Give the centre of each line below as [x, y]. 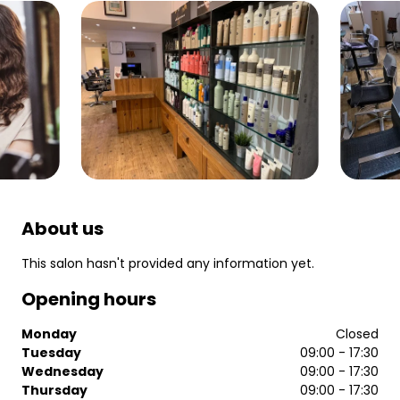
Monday [49, 334]
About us [62, 229]
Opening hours [89, 299]
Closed [357, 334]
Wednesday [62, 371]
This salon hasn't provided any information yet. [168, 263]
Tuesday [51, 353]
